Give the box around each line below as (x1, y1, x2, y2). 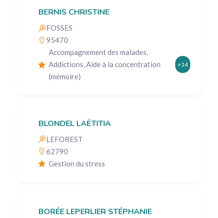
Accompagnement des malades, (49, 48, 148, 57)
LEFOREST (46, 134, 83, 144)
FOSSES (46, 23, 73, 33)
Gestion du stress (49, 159, 105, 168)
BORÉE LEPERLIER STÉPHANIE (38, 206, 152, 217)
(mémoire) (49, 72, 81, 81)
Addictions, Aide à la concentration (49, 60, 161, 69)
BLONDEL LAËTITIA (38, 118, 111, 129)
